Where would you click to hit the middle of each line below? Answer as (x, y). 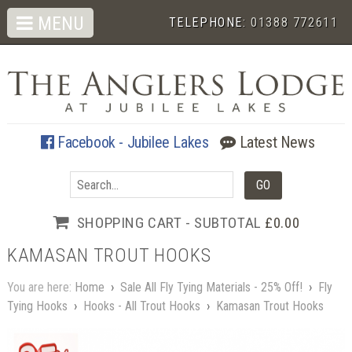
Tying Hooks (37, 306)
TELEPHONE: (210, 22)
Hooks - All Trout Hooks (141, 306)
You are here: (40, 288)
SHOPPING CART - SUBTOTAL (171, 222)
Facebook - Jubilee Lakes (131, 142)
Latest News (275, 142)
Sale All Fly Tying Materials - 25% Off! (211, 288)
